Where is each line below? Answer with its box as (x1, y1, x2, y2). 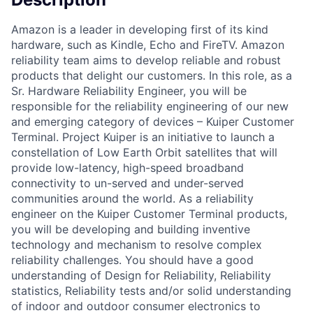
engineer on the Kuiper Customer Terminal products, (11, 206, 287, 221)
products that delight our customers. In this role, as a (11, 68, 292, 82)
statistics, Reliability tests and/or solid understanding (11, 283, 291, 298)
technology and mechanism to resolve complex (11, 237, 262, 252)
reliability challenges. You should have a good (11, 252, 254, 267)
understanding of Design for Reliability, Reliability (11, 268, 271, 282)
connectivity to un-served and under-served (11, 175, 244, 190)
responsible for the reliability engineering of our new (11, 99, 289, 113)
